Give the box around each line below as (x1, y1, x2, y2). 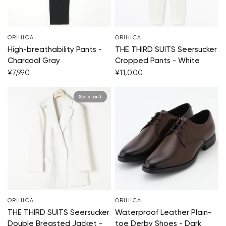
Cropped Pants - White (115, 57, 200, 65)
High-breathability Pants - (8, 46, 102, 54)
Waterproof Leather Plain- (115, 209, 211, 217)
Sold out (79, 94, 102, 99)
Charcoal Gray (8, 57, 60, 65)
